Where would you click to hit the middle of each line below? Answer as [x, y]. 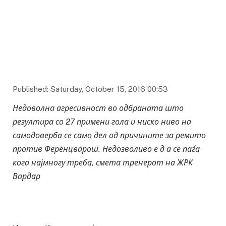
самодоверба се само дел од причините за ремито [109, 136]
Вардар [26, 177]
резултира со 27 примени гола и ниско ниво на [102, 122]
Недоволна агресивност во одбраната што [98, 108]
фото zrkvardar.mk [177, 63]
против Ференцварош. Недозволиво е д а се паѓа [106, 149]
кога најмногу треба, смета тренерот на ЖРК [103, 163]
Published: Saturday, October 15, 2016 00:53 [90, 89]
